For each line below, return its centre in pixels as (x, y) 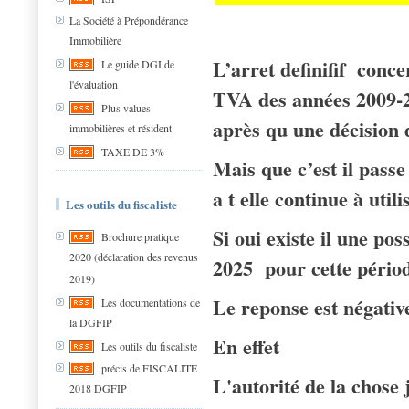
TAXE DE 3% (133, 152)
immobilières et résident (121, 128)
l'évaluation (94, 84)
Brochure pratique (140, 237)
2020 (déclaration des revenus (134, 257)
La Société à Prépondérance (129, 21)
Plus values (126, 108)
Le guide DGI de (138, 64)
